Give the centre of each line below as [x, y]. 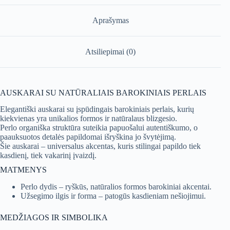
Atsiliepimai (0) [111, 51]
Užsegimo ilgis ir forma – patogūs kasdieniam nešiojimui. [113, 196]
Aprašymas [110, 21]
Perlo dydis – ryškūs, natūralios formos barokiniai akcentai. [116, 187]
